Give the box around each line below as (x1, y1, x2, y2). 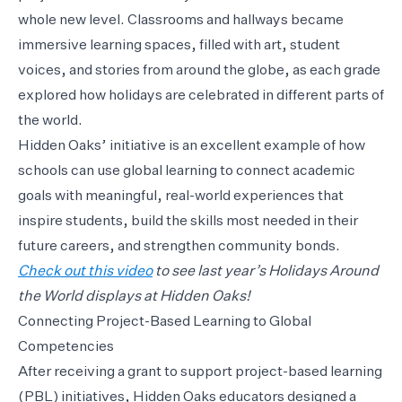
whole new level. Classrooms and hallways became (18, 13, 344, 28)
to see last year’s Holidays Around (153, 264, 379, 279)
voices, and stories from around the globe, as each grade (18, 63, 380, 78)
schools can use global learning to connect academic (18, 163, 355, 179)
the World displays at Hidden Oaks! (18, 289, 250, 304)
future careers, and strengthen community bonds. (18, 239, 340, 254)
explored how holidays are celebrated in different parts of (18, 88, 384, 103)
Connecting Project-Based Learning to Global (18, 314, 311, 329)
